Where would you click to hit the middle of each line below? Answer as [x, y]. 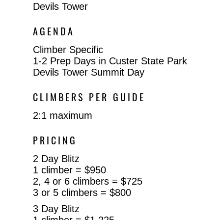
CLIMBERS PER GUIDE [89, 98]
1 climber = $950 [70, 170]
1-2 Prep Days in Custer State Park [110, 61]
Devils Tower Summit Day [89, 72]
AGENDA [54, 33]
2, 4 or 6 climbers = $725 [88, 181]
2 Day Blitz [56, 158]
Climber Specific [68, 49]
